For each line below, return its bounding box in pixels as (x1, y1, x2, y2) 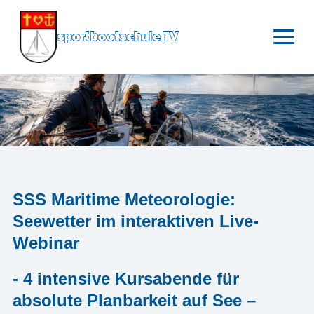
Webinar (12, 233, 79, 253)
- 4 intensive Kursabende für (12, 269, 239, 289)
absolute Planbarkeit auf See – (12, 291, 256, 310)
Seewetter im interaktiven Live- (12, 212, 259, 231)
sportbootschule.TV (57, 29, 179, 44)
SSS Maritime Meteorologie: (12, 190, 235, 210)
